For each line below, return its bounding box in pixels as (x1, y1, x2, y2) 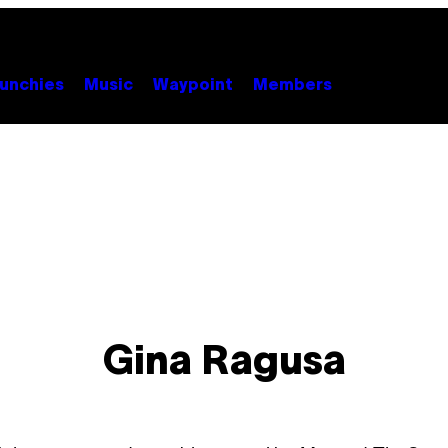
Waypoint (153, 78, 233, 93)
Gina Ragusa (102, 345, 346, 383)
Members (253, 78, 332, 93)
